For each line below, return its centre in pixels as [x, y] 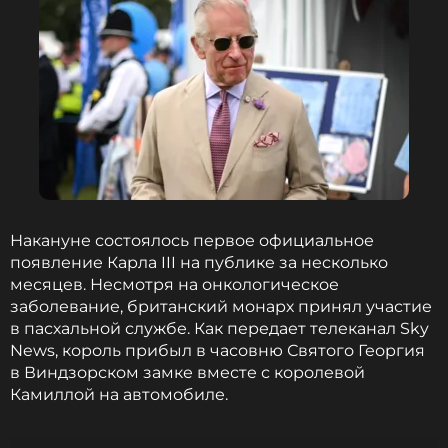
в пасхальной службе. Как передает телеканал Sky [219, 328]
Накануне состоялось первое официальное [192, 240]
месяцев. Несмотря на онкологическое [174, 284]
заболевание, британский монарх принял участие [221, 306]
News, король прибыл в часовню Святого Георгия [217, 350]
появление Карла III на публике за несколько [199, 262]
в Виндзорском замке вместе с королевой [187, 372]
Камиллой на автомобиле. [121, 394]
